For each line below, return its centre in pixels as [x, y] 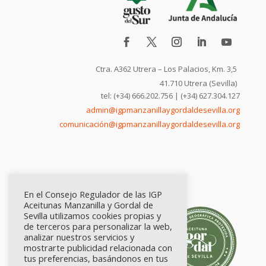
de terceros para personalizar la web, [98, 226]
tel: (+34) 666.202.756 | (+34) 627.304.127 [170, 95]
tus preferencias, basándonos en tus [96, 258]
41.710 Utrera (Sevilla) [198, 83]
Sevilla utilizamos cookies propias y [92, 216]
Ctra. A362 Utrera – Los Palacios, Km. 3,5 [166, 69]
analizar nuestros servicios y [79, 237]
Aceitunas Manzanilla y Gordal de [88, 205]
